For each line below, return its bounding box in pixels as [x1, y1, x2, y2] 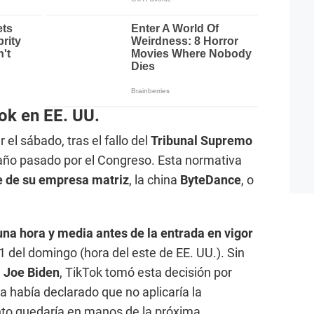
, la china [129, 172, 180, 188]
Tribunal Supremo [151, 133, 252, 149]
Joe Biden [4, 265, 60, 280]
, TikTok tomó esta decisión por [60, 265, 232, 280]
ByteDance [180, 172, 241, 188]
